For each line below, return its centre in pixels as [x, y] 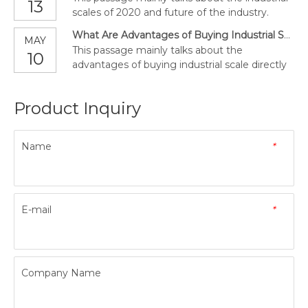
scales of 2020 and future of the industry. [170, 12]
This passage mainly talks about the [157, 50]
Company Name [61, 273]
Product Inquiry [77, 108]
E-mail [36, 209]
